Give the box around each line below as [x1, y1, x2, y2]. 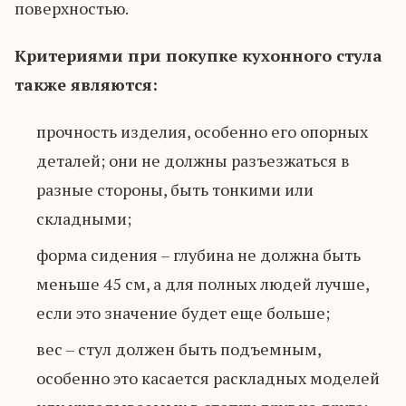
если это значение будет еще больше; [36, 301, 330, 324]
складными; [36, 207, 131, 229]
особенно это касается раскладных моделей [36, 366, 380, 389]
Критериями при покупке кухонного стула [14, 43, 382, 66]
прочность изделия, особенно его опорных [36, 120, 368, 142]
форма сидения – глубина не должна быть [36, 243, 361, 266]
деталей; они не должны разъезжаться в [36, 149, 350, 171]
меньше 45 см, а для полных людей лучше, [36, 272, 369, 295]
